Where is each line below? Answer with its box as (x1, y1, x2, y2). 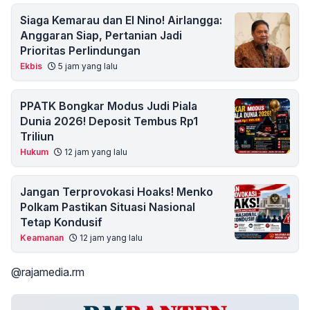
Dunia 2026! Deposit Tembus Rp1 (20, 114, 198, 128)
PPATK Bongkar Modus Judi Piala (20, 99, 197, 113)
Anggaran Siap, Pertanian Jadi (20, 28, 182, 42)
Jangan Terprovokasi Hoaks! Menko (20, 185, 213, 199)
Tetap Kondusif (20, 215, 102, 229)
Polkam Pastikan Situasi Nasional (20, 200, 195, 214)
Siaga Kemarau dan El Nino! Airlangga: (20, 13, 222, 27)
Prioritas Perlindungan (20, 44, 140, 57)
